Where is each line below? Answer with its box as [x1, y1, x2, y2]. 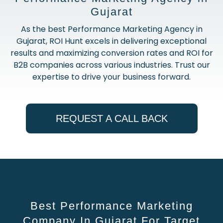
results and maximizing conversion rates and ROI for [10, 47, 213, 59]
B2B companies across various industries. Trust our [13, 59, 210, 71]
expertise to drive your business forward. [32, 71, 191, 83]
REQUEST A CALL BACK [55, 113, 168, 124]
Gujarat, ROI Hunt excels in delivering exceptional [16, 35, 207, 47]
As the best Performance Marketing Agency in [20, 23, 203, 35]
